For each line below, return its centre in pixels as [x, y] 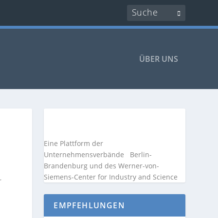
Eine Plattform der [74, 143]
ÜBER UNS [158, 59]
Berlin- [138, 154]
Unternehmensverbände [84, 154]
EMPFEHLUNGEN [89, 205]
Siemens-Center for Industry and [99, 177]
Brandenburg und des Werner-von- [104, 166]
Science [165, 177]
